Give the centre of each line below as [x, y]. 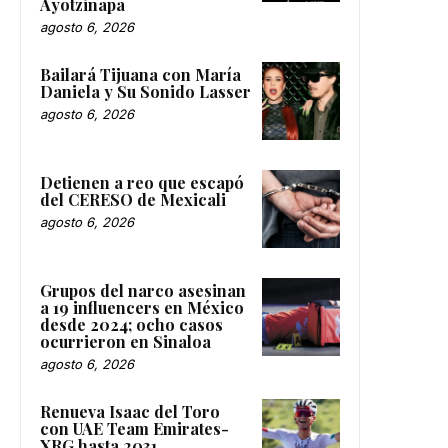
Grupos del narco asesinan [143, 291]
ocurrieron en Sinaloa [125, 342]
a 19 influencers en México [142, 308]
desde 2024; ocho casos [131, 325]
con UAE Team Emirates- [134, 429]
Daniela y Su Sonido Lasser [145, 92]
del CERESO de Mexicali [133, 200]
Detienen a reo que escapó [142, 183]
